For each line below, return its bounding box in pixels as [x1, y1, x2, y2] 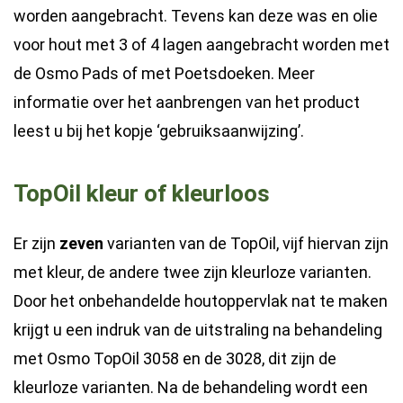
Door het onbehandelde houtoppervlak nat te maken [13, 291, 388, 310]
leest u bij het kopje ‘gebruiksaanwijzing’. [13, 121, 304, 140]
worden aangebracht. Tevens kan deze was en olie [13, 6, 378, 25]
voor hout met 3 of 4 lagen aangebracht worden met [13, 35, 390, 54]
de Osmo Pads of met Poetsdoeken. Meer [13, 64, 315, 83]
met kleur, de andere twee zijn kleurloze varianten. [13, 263, 372, 282]
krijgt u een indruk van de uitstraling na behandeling [13, 320, 382, 339]
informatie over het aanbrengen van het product [13, 93, 360, 112]
